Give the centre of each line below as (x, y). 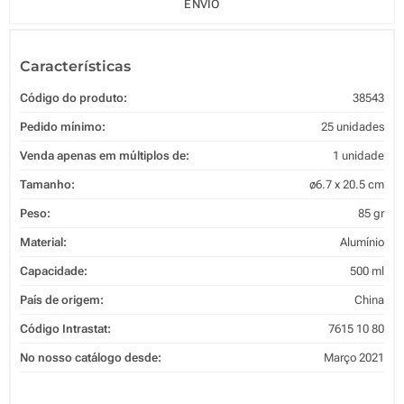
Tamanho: (47, 184)
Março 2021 (354, 357)
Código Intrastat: (65, 328)
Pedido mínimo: (63, 126)
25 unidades (353, 126)
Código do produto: (73, 97)
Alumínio (362, 242)
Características (75, 66)
